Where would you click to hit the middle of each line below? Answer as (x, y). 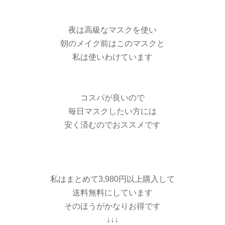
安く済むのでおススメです (113, 125)
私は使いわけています (113, 57)
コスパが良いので (113, 98)
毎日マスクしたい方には (113, 111)
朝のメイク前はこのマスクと (113, 44)
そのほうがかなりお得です (113, 206)
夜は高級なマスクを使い (113, 30)
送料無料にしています (113, 193)
